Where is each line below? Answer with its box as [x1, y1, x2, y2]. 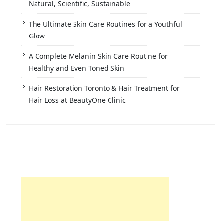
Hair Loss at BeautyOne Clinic [29, 95, 126, 105]
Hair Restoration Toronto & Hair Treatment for [29, 83, 180, 93]
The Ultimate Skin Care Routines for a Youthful [29, 19, 182, 29]
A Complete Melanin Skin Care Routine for [29, 51, 168, 61]
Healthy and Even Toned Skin [29, 63, 124, 73]
